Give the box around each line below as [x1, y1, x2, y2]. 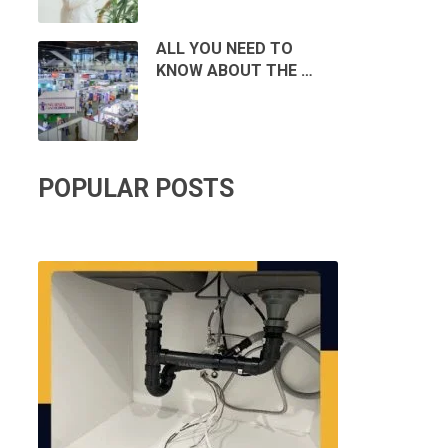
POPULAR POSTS [38, 174, 234, 204]
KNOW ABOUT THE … [155, 61, 313, 81]
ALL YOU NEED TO [155, 39, 293, 59]
